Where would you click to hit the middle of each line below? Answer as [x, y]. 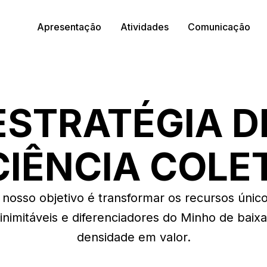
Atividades [145, 27]
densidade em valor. [133, 237]
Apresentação [69, 27]
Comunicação [219, 27]
